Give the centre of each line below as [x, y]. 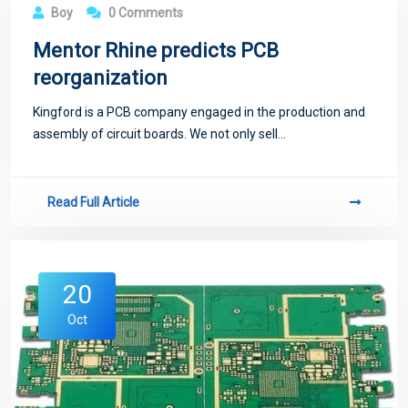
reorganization [100, 78]
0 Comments [144, 13]
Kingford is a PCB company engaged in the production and [199, 112]
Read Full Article [93, 203]
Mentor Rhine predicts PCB [156, 51]
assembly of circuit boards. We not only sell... [159, 134]
